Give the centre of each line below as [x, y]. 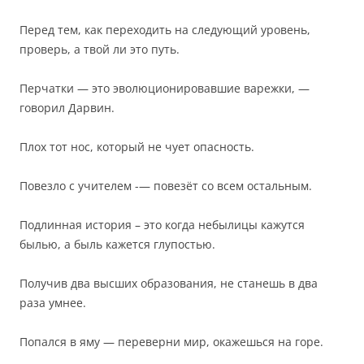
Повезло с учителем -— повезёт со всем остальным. [166, 186]
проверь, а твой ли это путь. [100, 49]
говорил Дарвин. [67, 108]
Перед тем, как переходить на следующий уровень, [165, 30]
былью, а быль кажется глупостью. [117, 244]
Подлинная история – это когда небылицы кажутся [162, 225]
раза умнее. [53, 303]
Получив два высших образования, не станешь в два [169, 283]
